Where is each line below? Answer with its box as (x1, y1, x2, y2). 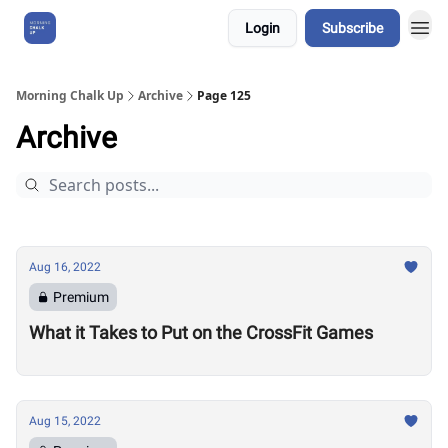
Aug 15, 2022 (29, 414, 101, 428)
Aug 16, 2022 (29, 260, 101, 274)
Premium (53, 289, 109, 305)
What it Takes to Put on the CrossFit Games (29, 322, 373, 343)
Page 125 (197, 87, 251, 104)
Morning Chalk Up (16, 87, 124, 104)
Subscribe (322, 20, 383, 36)
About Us (80, 21, 130, 35)
